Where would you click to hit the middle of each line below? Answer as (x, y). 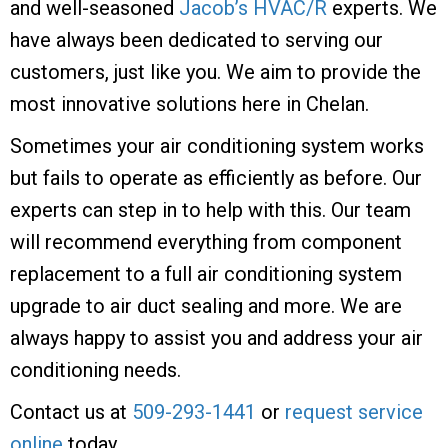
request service (354, 411)
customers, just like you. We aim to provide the (215, 71)
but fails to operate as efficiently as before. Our (216, 177)
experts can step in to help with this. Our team (210, 209)
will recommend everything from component (206, 241)
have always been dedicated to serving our (196, 39)
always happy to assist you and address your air (216, 337)
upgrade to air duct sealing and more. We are (206, 305)
